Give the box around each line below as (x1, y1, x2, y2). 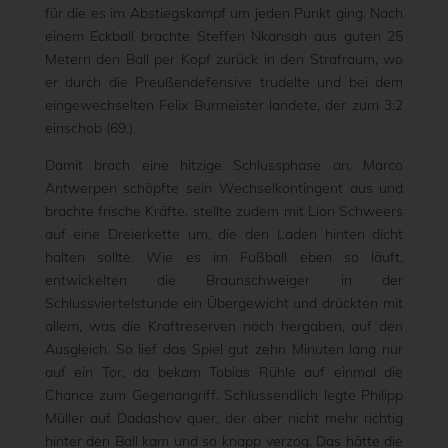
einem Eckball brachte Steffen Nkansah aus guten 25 (44, 27, 404, 45)
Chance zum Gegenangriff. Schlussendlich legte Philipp (44, 386, 404, 404)
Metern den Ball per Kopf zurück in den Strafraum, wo (44, 50, 404, 68)
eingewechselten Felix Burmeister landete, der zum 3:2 (44, 96, 404, 114)
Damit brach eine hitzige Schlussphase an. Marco (44, 156, 404, 174)
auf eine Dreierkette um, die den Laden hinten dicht (44, 225, 404, 243)
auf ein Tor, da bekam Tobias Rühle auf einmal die (44, 363, 404, 381)
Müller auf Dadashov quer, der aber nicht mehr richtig (44, 409, 404, 427)
